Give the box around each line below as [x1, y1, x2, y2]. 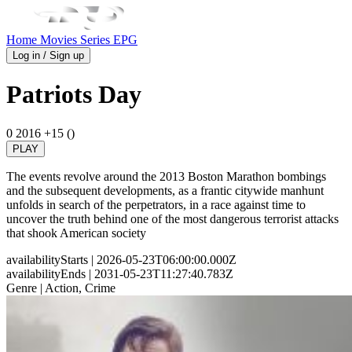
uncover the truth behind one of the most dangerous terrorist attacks [6, 211, 339, 225]
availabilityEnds [6, 266, 86, 280]
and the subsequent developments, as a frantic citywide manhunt [6, 183, 324, 197]
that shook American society [6, 225, 146, 240]
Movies [40, 33, 80, 46]
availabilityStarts [6, 252, 88, 266]
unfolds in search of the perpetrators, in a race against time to [6, 197, 306, 211]
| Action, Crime [37, 280, 115, 295]
